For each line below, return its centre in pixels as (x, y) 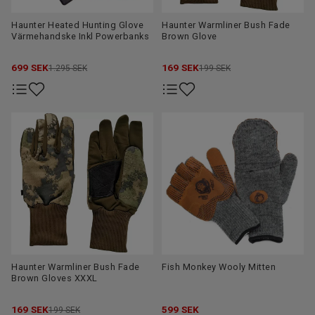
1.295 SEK (68, 68)
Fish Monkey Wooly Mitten (219, 267)
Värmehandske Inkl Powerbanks (80, 36)
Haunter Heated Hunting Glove (77, 25)
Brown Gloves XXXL (54, 278)
